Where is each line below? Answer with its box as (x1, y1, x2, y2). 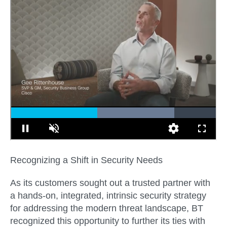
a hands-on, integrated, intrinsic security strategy (10, 191, 206, 201)
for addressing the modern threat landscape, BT (10, 203, 203, 214)
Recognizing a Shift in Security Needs (10, 155, 163, 165)
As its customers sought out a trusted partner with (10, 178, 210, 188)
